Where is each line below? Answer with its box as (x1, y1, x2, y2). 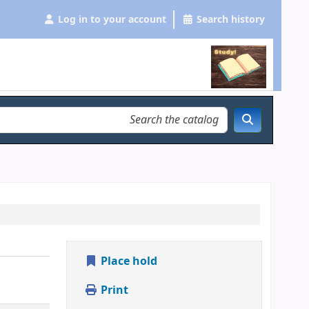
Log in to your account (58, 12, 166, 27)
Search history (197, 12, 265, 27)
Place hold (98, 253, 157, 270)
